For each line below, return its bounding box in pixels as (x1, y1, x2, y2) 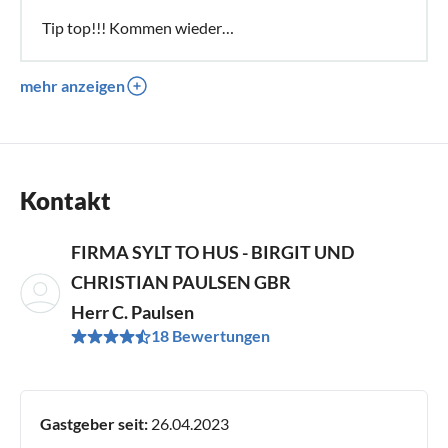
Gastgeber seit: (40, 413, 148, 433)
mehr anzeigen (20, 75, 125, 95)
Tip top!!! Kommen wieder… (42, 17, 234, 37)
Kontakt (20, 185, 111, 215)
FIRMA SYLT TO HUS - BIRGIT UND (71, 240, 355, 263)
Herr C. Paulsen (71, 300, 195, 323)
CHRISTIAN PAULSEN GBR (71, 270, 292, 293)
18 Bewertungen (151, 325, 271, 345)
